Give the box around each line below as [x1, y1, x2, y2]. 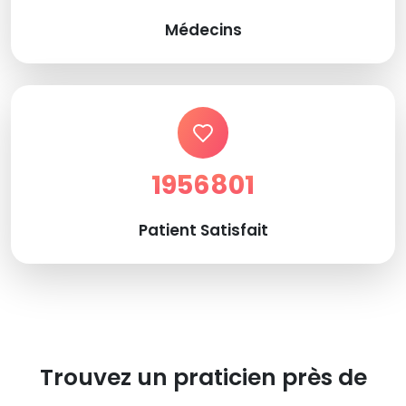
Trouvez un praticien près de [39, 361, 367, 393]
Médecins [164, 19, 242, 42]
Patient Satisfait [138, 218, 268, 241]
